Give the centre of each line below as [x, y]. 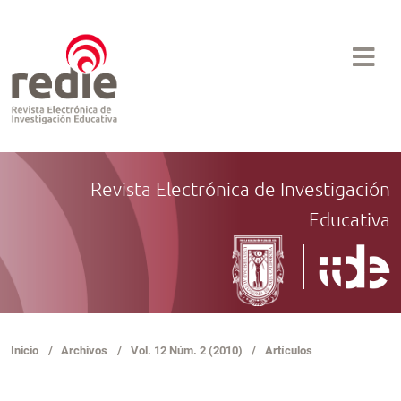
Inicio [25, 351]
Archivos [85, 351]
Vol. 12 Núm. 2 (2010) [186, 351]
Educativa [350, 218]
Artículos [288, 351]
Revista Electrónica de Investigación [240, 188]
